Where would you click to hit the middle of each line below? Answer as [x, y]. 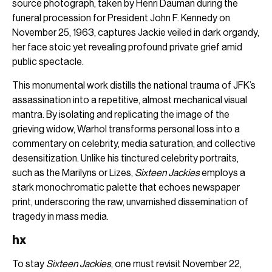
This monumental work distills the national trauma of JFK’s [134, 85]
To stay [29, 264]
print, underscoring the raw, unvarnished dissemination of [130, 202]
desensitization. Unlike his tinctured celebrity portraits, [125, 158]
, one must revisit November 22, [176, 264]
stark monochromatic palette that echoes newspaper [126, 187]
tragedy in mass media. [60, 216]
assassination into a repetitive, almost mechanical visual [130, 100]
